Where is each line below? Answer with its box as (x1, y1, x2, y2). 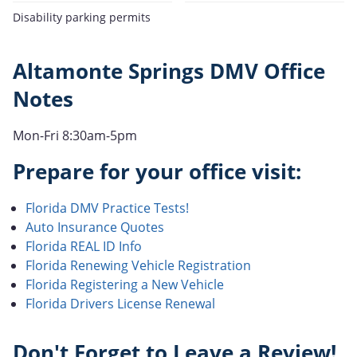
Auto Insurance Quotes (25, 218, 164, 236)
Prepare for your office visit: (13, 157, 301, 186)
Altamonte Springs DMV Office (13, 57, 325, 85)
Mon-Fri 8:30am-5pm (13, 126, 137, 144)
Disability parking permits (13, 9, 151, 25)
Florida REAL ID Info (25, 237, 142, 255)
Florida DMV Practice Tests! (25, 198, 189, 217)
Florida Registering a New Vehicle (25, 275, 224, 293)
